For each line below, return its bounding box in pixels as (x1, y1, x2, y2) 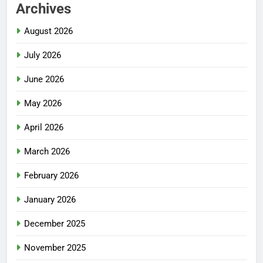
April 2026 (24, 122, 63, 133)
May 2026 (24, 97, 62, 109)
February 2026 (24, 170, 79, 181)
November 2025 (24, 242, 86, 253)
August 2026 (24, 25, 73, 36)
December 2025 (24, 218, 85, 229)
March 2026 (24, 146, 70, 157)
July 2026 (24, 49, 61, 60)
